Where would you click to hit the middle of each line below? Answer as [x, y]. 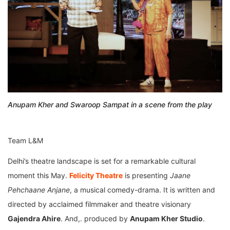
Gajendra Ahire [34, 219]
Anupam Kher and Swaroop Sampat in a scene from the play [110, 105]
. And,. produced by [95, 219]
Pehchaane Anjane [39, 190]
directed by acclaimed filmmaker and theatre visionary [99, 204]
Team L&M [25, 141]
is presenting [146, 176]
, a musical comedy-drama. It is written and [142, 190]
